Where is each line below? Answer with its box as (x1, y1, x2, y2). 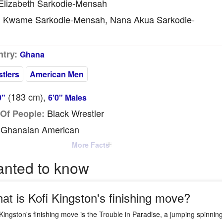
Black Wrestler (44, 107, 104, 119)
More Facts (71, 140, 110, 150)
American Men (29, 68, 84, 80)
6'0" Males (48, 92, 87, 103)
